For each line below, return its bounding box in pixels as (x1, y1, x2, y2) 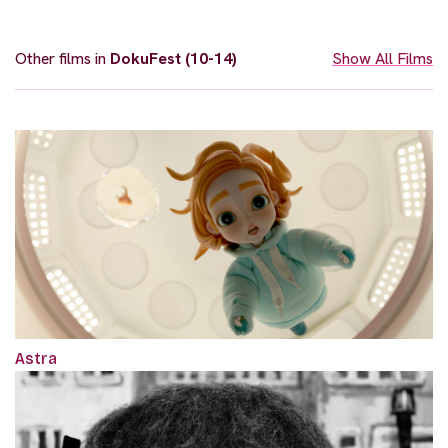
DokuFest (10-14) (110, 47, 237, 69)
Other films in (15, 47, 110, 69)
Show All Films (332, 47, 433, 69)
